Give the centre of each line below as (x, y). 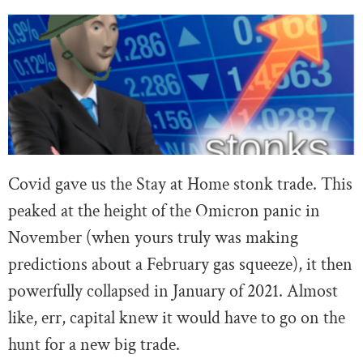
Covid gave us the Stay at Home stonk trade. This (180, 185)
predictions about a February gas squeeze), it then (180, 265)
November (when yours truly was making (153, 238)
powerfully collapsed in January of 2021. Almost (173, 292)
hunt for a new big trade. (94, 345)
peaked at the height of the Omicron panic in (164, 211)
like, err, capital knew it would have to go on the (177, 318)
